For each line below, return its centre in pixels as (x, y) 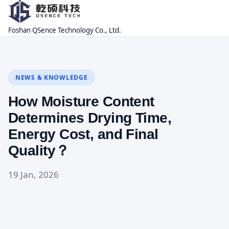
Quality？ (39, 150)
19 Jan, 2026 (33, 174)
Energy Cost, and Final (83, 134)
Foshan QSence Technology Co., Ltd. (65, 30)
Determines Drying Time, (90, 118)
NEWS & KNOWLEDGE (52, 77)
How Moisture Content (81, 101)
